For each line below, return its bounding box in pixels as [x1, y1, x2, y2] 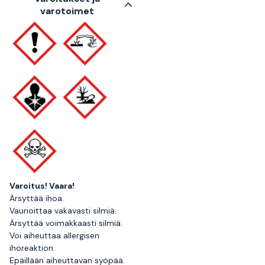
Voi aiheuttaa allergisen [9, 230, 99, 241]
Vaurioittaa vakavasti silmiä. [9, 205, 117, 216]
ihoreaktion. [9, 243, 55, 253]
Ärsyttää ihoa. [9, 193, 64, 203]
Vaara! [49, 180, 75, 191]
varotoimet [40, 5, 94, 17]
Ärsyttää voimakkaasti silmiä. [9, 218, 122, 228]
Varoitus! [9, 180, 49, 191]
